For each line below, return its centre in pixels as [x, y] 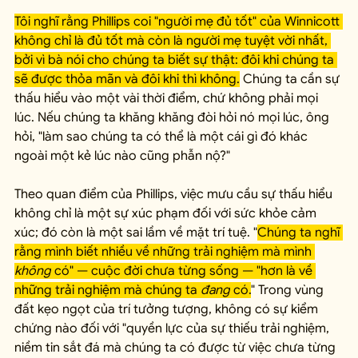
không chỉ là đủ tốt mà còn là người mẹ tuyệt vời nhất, [173, 41]
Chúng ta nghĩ [300, 233]
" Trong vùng [289, 290]
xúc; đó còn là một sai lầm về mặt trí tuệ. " [136, 233]
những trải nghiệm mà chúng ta [107, 290]
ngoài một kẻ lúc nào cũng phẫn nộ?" [122, 156]
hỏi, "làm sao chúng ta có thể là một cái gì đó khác [163, 137]
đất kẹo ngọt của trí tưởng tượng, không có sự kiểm [168, 310]
